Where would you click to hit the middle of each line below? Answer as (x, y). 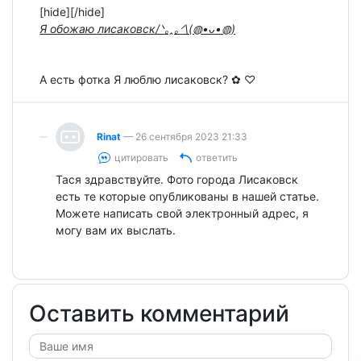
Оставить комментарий (159, 314)
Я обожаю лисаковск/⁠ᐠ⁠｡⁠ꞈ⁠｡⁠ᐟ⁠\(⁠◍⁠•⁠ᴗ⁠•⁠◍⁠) (138, 28)
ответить (217, 157)
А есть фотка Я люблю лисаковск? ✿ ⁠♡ (148, 79)
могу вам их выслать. (116, 230)
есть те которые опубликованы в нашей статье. (188, 197)
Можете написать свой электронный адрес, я (183, 214)
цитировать (142, 157)
